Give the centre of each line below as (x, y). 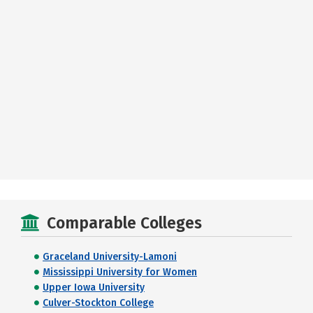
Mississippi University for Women (120, 272)
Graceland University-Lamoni (110, 257)
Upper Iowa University (94, 287)
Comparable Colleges (124, 223)
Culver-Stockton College (98, 303)
